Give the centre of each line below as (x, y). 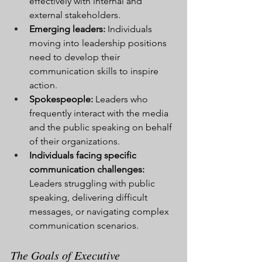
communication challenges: (87, 169)
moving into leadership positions (99, 43)
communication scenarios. (84, 225)
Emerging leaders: (67, 29)
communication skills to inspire (95, 71)
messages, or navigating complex (100, 211)
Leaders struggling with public (93, 183)
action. (43, 85)
